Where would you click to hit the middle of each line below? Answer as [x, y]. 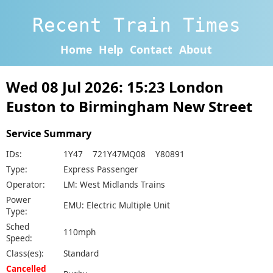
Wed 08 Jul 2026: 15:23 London [115, 87]
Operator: [26, 184]
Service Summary [49, 133]
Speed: [19, 238]
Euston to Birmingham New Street [129, 107]
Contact [151, 49]
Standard [81, 253]
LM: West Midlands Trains [114, 184]
